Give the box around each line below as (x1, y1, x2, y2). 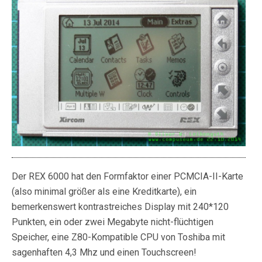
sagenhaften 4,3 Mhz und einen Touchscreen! (12, 247, 196, 258)
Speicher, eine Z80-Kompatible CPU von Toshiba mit (12, 232, 225, 243)
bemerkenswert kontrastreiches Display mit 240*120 (12, 201, 229, 213)
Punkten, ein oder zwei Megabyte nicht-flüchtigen (12, 216, 213, 228)
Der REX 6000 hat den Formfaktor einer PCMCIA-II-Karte (12, 171, 243, 182)
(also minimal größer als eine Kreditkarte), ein (12, 186, 196, 198)
